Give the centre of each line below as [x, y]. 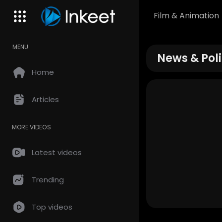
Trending [48, 180]
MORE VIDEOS [31, 127]
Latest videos [57, 152]
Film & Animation [186, 15]
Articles [45, 99]
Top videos [52, 207]
